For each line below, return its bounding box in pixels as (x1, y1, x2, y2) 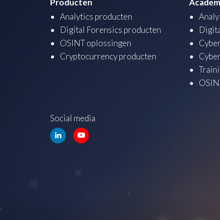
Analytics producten (60, 11, 132, 22)
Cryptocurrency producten (60, 51, 156, 62)
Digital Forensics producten (60, 25, 161, 35)
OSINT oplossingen (60, 38, 131, 49)
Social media (50, 113, 95, 124)
